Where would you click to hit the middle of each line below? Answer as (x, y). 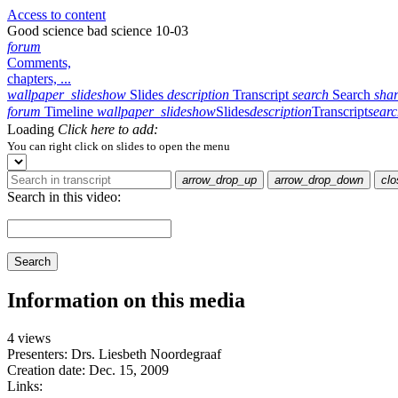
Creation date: (46, 370)
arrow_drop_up (219, 180)
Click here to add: (108, 129)
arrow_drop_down (319, 180)
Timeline (69, 111)
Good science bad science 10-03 (98, 31)
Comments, (39, 63)
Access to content (56, 15)
